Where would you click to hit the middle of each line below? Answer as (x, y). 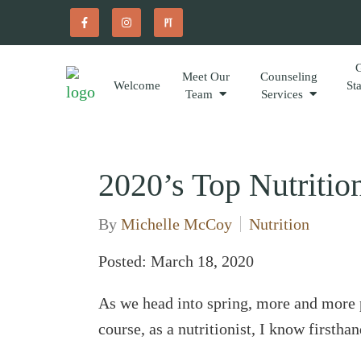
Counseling (288, 77)
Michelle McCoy (176, 224)
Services (282, 94)
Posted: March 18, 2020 (176, 261)
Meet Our (205, 77)
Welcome (137, 85)
